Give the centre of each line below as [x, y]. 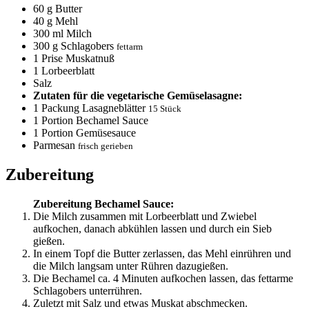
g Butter [63, 8]
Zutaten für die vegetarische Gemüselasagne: [138, 95]
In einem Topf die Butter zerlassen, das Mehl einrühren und [162, 253]
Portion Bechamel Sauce [93, 120]
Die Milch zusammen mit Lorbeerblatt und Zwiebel [145, 216]
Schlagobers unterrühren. [88, 290]
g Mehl [61, 21]
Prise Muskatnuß [77, 58]
